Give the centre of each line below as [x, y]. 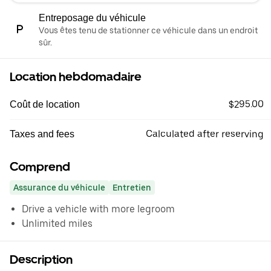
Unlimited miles [57, 223]
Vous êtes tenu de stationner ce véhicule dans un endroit [148, 30]
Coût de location [45, 104]
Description [41, 259]
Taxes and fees [42, 134]
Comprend [40, 167]
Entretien [132, 187]
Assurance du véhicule [59, 187]
